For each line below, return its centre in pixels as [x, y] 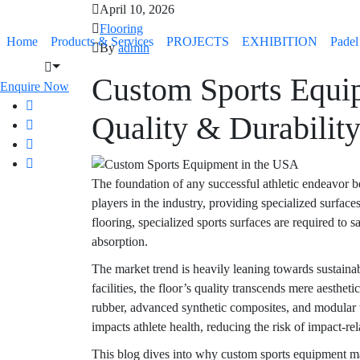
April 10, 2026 [137, 9]
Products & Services [102, 41]
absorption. [120, 242]
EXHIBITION [280, 41]
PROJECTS [198, 41]
